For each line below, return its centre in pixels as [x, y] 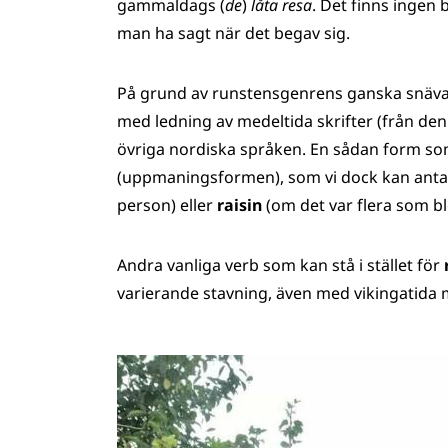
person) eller [167, 205]
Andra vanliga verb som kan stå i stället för [280, 265]
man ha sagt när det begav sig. [233, 33]
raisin [241, 205]
